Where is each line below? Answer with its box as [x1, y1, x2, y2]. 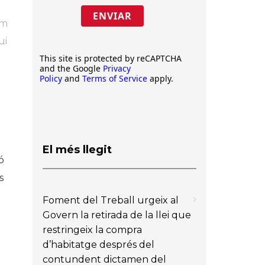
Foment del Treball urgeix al [43, 194, 179, 206]
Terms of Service [82, 73, 147, 84]
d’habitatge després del [43, 238, 154, 250]
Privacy [103, 63, 131, 74]
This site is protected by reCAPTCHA [40, 53, 182, 64]
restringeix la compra [43, 224, 142, 235]
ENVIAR [92, 9, 132, 22]
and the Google [40, 63, 103, 74]
